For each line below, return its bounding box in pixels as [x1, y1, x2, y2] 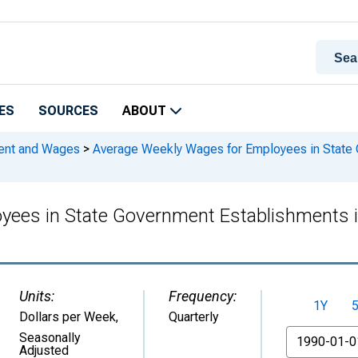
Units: [19, 288, 54, 304]
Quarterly [169, 309, 219, 324]
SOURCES [38, 103, 98, 118]
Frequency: [169, 288, 237, 304]
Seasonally [19, 330, 81, 345]
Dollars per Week [19, 309, 116, 324]
